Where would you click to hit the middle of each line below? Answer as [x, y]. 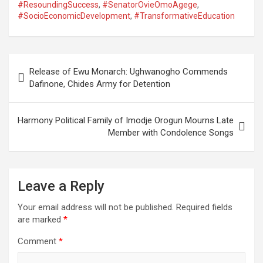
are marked [41, 219]
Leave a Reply [61, 186]
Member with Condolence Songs [171, 132]
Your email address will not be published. [96, 207]
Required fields [204, 207]
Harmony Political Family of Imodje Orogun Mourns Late [126, 120]
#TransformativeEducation [184, 16]
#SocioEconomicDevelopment [74, 16]
